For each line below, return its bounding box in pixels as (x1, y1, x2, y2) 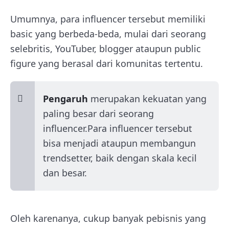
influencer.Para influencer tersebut (43, 122, 192, 134)
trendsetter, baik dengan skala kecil (43, 152, 197, 164)
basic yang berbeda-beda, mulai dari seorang (10, 28, 206, 40)
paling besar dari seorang (43, 107, 154, 120)
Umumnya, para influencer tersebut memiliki (10, 13, 205, 25)
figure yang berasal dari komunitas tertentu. (10, 57, 203, 70)
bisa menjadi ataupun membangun (43, 137, 196, 149)
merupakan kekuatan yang (88, 93, 207, 105)
